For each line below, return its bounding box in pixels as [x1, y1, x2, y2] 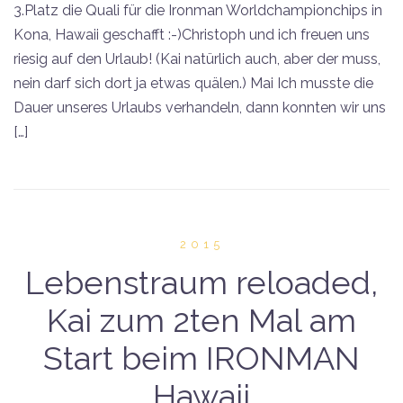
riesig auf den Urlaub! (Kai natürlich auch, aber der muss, [13, 49, 381, 67]
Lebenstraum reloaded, [25, 263, 378, 301]
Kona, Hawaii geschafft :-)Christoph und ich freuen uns [13, 25, 370, 43]
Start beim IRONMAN [43, 338, 360, 377]
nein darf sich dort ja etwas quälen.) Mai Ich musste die [13, 74, 373, 92]
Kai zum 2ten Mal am [47, 300, 356, 339]
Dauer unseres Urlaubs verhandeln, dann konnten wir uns [13, 98, 386, 116]
